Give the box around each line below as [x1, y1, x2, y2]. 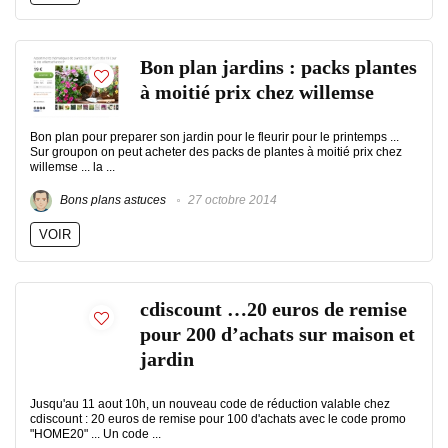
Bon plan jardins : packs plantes [140, 57, 417, 78]
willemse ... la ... [30, 160, 115, 174]
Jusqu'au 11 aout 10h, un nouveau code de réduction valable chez [30, 397, 390, 411]
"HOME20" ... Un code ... [30, 427, 161, 441]
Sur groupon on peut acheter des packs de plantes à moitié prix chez [30, 145, 402, 159]
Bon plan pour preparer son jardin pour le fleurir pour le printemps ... [30, 130, 399, 144]
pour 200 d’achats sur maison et [140, 324, 415, 345]
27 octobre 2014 [185, 193, 277, 208]
